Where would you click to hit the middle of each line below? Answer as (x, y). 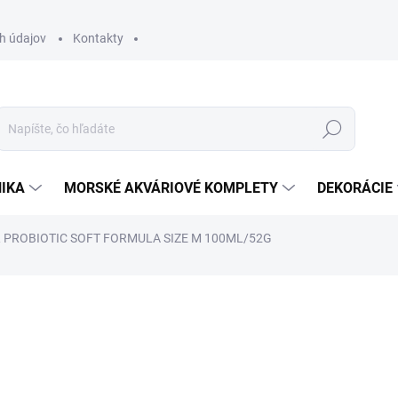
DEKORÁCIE (355, 188)
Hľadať (332, 129)
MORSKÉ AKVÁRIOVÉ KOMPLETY (171, 188)
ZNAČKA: (73, 297)
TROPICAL (123, 297)
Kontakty (98, 38)
